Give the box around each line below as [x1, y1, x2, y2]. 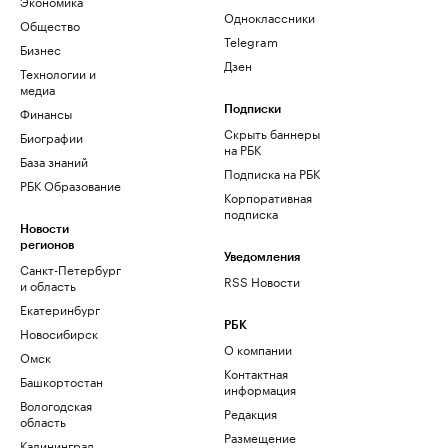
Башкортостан [20, 371, 103, 390]
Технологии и [20, 63, 96, 82]
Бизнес [20, 39, 61, 58]
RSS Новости [224, 271, 300, 290]
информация [224, 379, 296, 398]
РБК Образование [20, 175, 121, 194]
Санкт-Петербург [20, 259, 121, 278]
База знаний [20, 151, 88, 170]
